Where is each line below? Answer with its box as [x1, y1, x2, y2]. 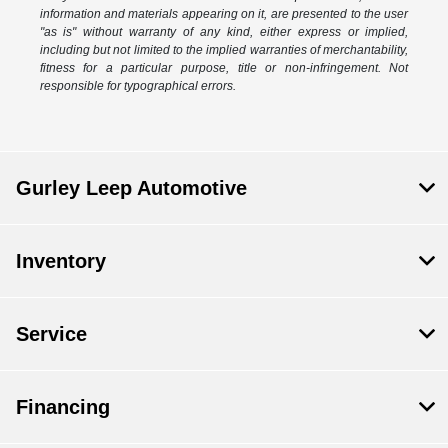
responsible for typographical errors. [39, 79, 236, 94]
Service [16, 323, 87, 346]
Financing [16, 396, 110, 419]
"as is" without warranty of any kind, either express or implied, [39, 25, 409, 40]
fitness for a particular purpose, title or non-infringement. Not [39, 61, 409, 76]
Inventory [16, 250, 106, 273]
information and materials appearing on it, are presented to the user [39, 7, 409, 22]
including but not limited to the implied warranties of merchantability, [39, 43, 409, 58]
